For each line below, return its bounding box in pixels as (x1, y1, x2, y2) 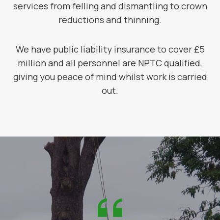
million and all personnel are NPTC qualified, (18, 57, 202, 69)
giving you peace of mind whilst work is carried (13, 71, 207, 82)
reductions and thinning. (58, 14, 162, 26)
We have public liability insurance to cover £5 (15, 43, 205, 55)
